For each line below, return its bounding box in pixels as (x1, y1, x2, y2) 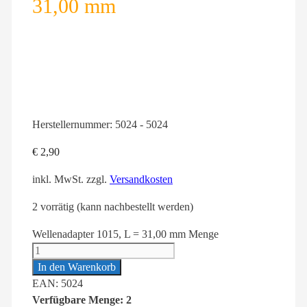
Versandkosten (110, 173, 173, 186)
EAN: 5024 (32, 278, 83, 290)
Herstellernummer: (32, 119, 115, 131)
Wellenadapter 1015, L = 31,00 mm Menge (32, 228, 219, 241)
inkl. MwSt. (32, 173, 84, 186)
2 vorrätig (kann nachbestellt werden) (32, 201, 193, 213)
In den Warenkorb (38, 261, 116, 273)
